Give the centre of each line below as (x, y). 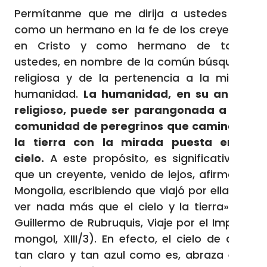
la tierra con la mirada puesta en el (133, 142)
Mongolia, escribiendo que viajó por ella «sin (133, 190)
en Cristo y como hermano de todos (133, 46)
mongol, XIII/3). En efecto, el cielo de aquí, (133, 239)
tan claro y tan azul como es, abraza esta (133, 255)
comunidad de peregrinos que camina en (133, 126)
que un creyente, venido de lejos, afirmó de (133, 174)
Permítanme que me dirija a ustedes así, (133, 13)
